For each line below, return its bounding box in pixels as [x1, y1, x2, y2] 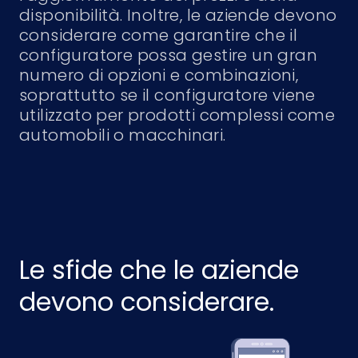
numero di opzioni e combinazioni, [19, 64, 299, 86]
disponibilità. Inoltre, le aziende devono [19, 4, 337, 26]
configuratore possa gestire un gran [19, 44, 317, 66]
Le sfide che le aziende [19, 252, 299, 288]
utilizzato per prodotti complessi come [19, 104, 336, 126]
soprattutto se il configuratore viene [19, 84, 316, 106]
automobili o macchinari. [19, 124, 226, 146]
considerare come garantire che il [19, 24, 298, 46]
